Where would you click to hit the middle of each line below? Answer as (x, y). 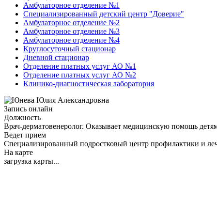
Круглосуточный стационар (70, 48)
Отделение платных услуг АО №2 (80, 75)
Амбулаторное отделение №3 (71, 31)
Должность (22, 117)
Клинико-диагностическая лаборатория (89, 83)
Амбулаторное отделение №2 (71, 22)
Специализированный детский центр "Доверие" (104, 14)
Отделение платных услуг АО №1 (80, 66)
